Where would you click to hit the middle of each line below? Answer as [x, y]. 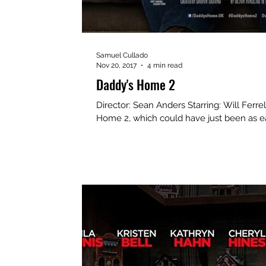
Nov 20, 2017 [116, 65]
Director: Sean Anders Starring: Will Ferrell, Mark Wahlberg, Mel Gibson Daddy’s [115, 105]
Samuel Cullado [122, 55]
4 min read [165, 65]
